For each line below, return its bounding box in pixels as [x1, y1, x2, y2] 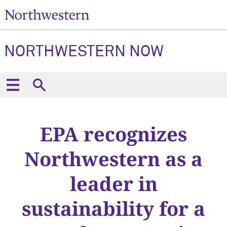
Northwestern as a [24, 145, 203, 172]
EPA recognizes [40, 121, 187, 147]
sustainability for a [22, 195, 205, 221]
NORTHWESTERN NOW [4, 45, 164, 60]
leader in [69, 170, 158, 197]
